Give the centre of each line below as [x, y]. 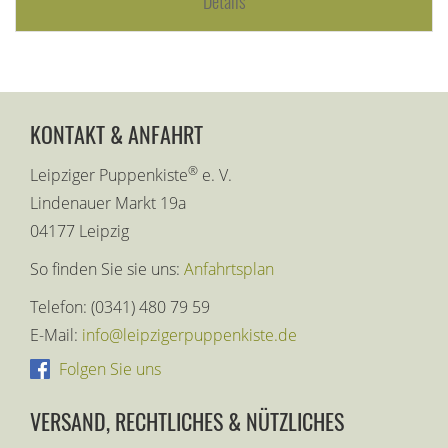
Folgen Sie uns [108, 369]
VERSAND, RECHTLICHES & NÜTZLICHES [187, 421]
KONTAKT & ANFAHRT [116, 134]
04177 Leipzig [79, 231]
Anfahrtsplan [229, 269]
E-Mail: [56, 335]
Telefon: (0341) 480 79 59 [120, 307]
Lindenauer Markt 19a [108, 203]
